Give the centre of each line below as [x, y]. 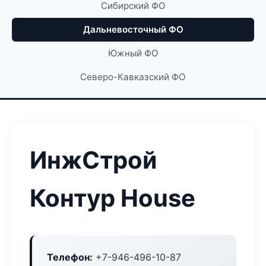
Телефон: [70, 257]
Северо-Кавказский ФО [133, 77]
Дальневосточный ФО [133, 29]
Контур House [113, 198]
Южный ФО [133, 53]
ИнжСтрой [93, 160]
